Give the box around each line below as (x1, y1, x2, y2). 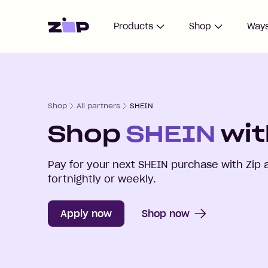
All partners (77, 101, 120, 110)
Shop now (142, 207, 190, 220)
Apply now (60, 207, 112, 220)
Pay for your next (48, 159, 138, 170)
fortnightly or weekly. (48, 173, 156, 185)
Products (114, 20, 153, 32)
